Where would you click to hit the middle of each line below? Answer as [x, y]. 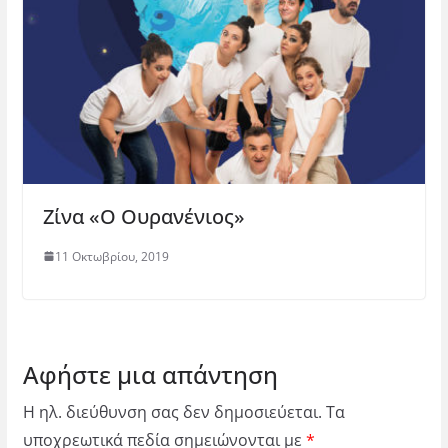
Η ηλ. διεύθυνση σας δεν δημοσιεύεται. [172, 411]
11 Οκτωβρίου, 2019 [111, 256]
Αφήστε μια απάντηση [150, 374]
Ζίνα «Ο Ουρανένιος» [143, 216]
